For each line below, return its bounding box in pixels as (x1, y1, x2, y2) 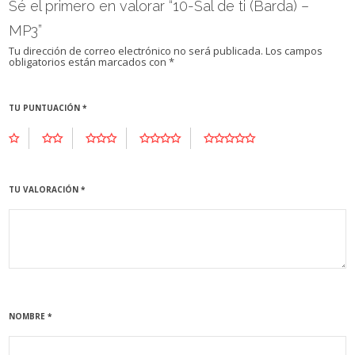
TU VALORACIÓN (9, 183, 82, 195)
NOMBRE (9, 310, 48, 322)
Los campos (265, 43, 323, 58)
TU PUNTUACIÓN (9, 101, 83, 113)
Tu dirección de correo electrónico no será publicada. (9, 43, 264, 58)
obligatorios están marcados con (9, 54, 170, 69)
